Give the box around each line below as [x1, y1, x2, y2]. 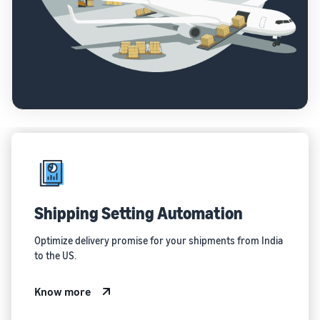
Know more [34, 284, 91, 299]
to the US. [34, 249, 76, 261]
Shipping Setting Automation [34, 202, 243, 223]
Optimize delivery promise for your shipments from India [34, 234, 283, 246]
